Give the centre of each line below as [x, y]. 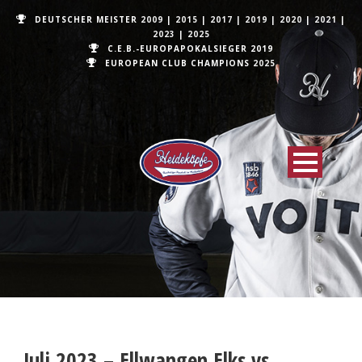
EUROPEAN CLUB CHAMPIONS [179, 63]
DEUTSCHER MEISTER [88, 19]
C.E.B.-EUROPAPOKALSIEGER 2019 [190, 48]
